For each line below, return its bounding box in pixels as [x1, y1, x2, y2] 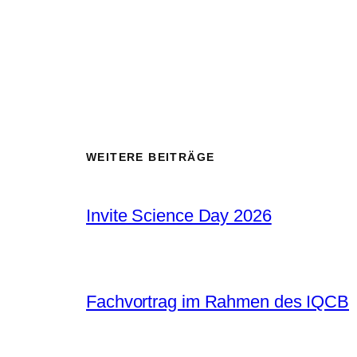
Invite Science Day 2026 [86, 205, 272, 226]
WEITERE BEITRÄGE [86, 150, 215, 163]
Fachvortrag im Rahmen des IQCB [86, 291, 349, 312]
